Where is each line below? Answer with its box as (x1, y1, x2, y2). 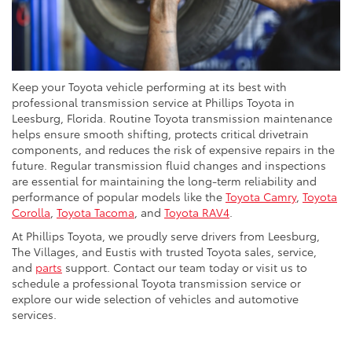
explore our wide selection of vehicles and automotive (12, 290, 299, 306)
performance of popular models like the (12, 188, 225, 204)
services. (12, 306, 60, 322)
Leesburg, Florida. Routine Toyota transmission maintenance (12, 109, 332, 126)
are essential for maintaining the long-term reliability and (12, 172, 317, 189)
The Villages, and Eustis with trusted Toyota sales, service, (12, 243, 317, 259)
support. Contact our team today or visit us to (62, 258, 307, 275)
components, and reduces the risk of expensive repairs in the (12, 141, 335, 157)
